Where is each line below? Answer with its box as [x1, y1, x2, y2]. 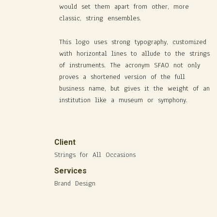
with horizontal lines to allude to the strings [59, 49, 210, 59]
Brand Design [54, 178, 95, 188]
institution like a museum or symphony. [59, 95, 187, 105]
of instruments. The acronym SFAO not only [59, 61, 200, 70]
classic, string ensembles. [59, 14, 141, 23]
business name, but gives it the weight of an [59, 84, 210, 93]
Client [54, 137, 76, 147]
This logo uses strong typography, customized [59, 37, 206, 47]
